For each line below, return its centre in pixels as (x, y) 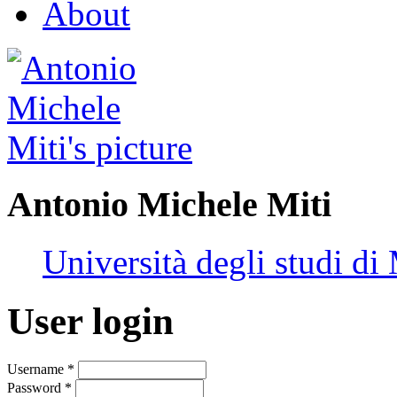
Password (36, 387)
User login (90, 322)
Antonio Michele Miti (169, 205)
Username (37, 369)
